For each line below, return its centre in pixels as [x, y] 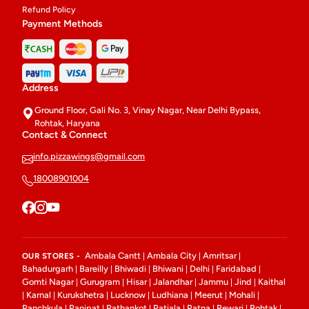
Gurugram [100, 281]
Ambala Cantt [113, 255]
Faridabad [236, 268]
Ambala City [172, 255]
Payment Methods [62, 24]
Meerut [209, 295]
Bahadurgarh [48, 268]
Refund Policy [49, 10]
